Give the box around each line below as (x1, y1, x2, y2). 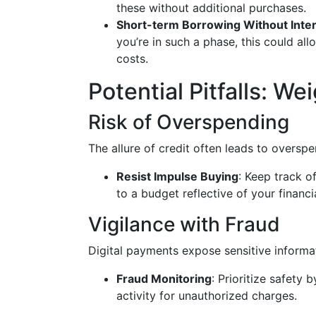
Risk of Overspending (88, 110, 289, 134)
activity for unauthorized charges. (116, 288, 297, 303)
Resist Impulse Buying (116, 169, 238, 183)
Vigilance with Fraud (88, 212, 280, 236)
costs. (116, 51, 148, 66)
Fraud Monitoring (116, 272, 212, 286)
